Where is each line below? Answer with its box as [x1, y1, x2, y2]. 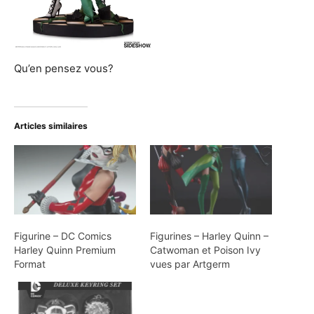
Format [14, 258, 46, 271]
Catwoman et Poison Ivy [150, 244, 261, 257]
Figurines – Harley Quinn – [150, 230, 268, 243]
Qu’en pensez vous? [14, 61, 114, 75]
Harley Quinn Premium [14, 244, 116, 257]
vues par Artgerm [150, 258, 230, 271]
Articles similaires [14, 120, 88, 131]
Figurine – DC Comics [14, 230, 111, 243]
